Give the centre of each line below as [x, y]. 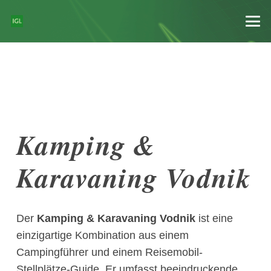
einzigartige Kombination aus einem [103, 236]
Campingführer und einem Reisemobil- [109, 253]
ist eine [216, 219]
